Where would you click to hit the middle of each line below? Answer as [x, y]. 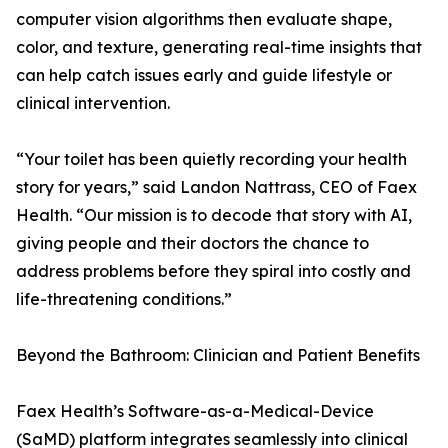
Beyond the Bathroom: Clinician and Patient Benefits [218, 355]
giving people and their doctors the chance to [192, 243]
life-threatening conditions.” [124, 299]
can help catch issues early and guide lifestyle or [204, 75]
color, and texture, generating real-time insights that [219, 47]
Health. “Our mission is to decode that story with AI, [214, 215]
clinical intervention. [93, 103]
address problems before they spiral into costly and [213, 271]
